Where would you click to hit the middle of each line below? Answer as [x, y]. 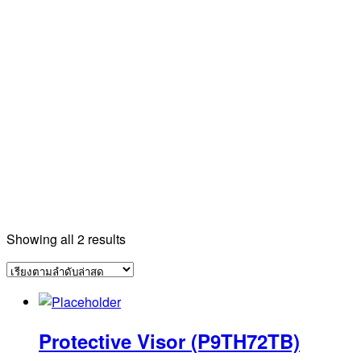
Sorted [144, 238]
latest [140, 275]
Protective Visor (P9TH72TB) [169, 340]
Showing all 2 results [66, 239]
